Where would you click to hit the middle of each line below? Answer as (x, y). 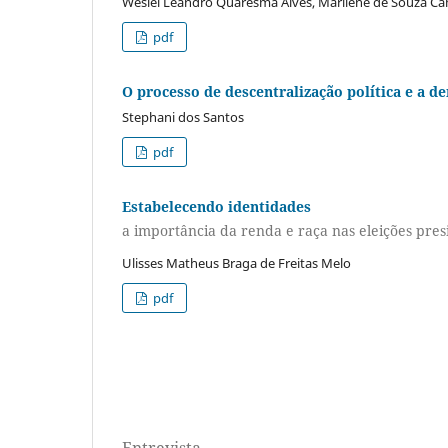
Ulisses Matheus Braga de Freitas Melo (236, 262)
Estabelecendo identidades (216, 207)
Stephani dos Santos (183, 117)
